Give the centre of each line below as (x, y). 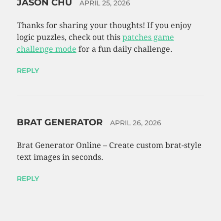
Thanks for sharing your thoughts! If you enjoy (104, 26)
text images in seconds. (60, 157)
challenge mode (46, 49)
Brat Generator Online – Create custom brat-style (109, 146)
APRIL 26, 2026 (135, 123)
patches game (148, 37)
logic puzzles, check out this (69, 37)
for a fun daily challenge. (124, 49)
